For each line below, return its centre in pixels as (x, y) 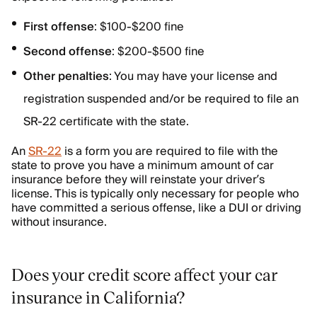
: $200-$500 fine (158, 52)
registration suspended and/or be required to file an (161, 99)
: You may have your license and (193, 76)
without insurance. (59, 222)
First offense (59, 27)
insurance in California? (98, 297)
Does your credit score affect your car (145, 274)
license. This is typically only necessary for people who (155, 194)
